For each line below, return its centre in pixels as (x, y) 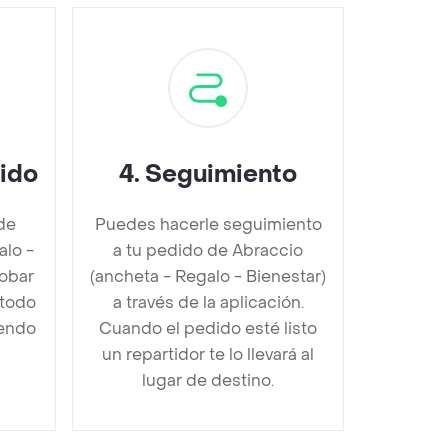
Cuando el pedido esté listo (208, 328)
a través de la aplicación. (208, 302)
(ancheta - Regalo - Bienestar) (208, 276)
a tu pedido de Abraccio (208, 250)
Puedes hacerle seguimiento (208, 224)
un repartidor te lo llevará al (208, 354)
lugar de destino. (208, 380)
